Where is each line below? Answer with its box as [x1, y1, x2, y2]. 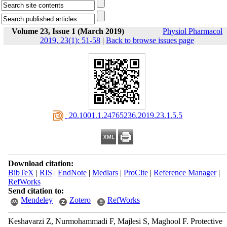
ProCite [123, 168, 148, 177]
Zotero [69, 196, 91, 204]
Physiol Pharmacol [163, 27, 222, 35]
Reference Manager [153, 168, 216, 177]
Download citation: [8, 159, 73, 168]
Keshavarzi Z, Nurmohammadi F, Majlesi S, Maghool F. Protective [8, 217, 222, 225]
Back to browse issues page [106, 36, 194, 45]
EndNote [57, 168, 87, 177]
